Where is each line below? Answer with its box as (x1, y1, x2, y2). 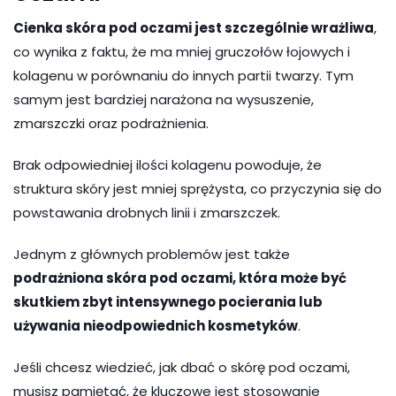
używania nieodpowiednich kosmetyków (13, 316, 298, 335)
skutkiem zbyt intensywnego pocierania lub (13, 292, 323, 311)
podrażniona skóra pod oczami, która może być (13, 268, 346, 287)
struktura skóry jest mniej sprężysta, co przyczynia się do (13, 179, 382, 198)
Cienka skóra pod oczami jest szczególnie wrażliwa (13, 18, 374, 37)
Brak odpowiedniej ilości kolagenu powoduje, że (13, 155, 322, 174)
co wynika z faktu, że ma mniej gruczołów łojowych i (13, 42, 350, 61)
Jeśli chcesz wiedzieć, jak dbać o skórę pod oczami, (13, 357, 350, 377)
